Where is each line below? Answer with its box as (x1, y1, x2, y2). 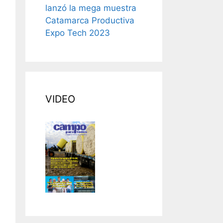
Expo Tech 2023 (45, 27, 110, 38)
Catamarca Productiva (45, 15, 134, 25)
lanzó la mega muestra (45, 2, 136, 13)
